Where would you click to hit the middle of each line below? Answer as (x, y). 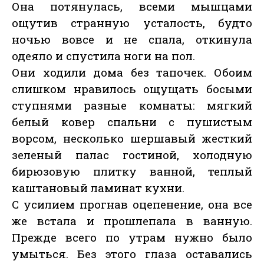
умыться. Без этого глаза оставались (132, 254)
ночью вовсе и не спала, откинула (132, 39)
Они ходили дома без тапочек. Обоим (132, 72)
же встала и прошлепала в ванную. (132, 221)
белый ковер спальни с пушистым (132, 122)
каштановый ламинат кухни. (98, 188)
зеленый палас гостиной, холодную (132, 155)
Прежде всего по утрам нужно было (132, 237)
